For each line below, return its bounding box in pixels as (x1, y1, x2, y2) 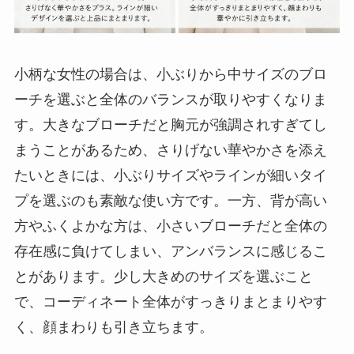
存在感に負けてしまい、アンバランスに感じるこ (13, 243, 327, 259)
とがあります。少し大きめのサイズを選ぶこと (13, 268, 313, 284)
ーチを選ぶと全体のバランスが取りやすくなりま (13, 91, 327, 107)
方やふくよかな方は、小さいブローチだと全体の (13, 217, 327, 234)
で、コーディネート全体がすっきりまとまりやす (13, 293, 327, 310)
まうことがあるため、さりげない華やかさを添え (13, 141, 327, 158)
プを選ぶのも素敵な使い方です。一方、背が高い (13, 192, 327, 209)
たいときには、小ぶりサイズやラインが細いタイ (13, 167, 327, 183)
